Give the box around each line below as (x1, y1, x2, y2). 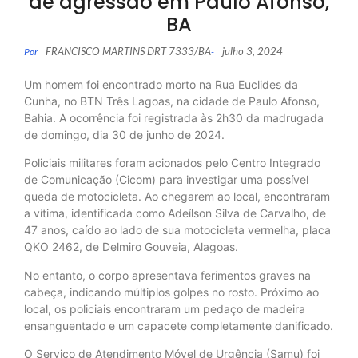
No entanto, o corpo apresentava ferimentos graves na (24, 268, 311, 282)
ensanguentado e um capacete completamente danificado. (24, 318, 333, 332)
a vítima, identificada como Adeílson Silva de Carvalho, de (24, 206, 326, 221)
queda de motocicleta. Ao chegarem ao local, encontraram (24, 189, 330, 204)
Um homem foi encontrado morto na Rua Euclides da (24, 78, 298, 91)
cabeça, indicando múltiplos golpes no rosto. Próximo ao (24, 284, 319, 299)
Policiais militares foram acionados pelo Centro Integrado (24, 156, 320, 170)
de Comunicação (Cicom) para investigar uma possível (24, 173, 308, 187)
